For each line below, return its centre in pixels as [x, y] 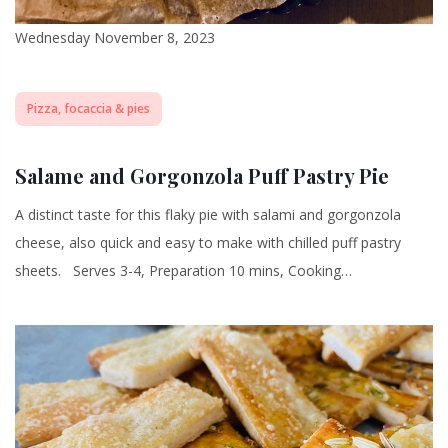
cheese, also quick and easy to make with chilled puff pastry [208, 242]
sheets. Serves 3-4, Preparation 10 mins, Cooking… [183, 270]
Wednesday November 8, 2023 [115, 37]
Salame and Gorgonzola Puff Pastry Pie [202, 175]
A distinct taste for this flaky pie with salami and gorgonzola [208, 214]
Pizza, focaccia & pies [88, 108]
